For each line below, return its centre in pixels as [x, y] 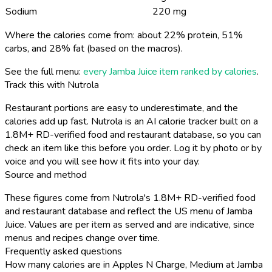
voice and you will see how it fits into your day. [102, 161]
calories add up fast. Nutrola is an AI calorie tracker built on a [131, 121]
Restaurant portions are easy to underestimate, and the [121, 108]
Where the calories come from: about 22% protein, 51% [124, 35]
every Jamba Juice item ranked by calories [170, 71]
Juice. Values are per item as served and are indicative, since [130, 224]
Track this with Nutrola [52, 85]
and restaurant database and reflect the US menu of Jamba [129, 211]
